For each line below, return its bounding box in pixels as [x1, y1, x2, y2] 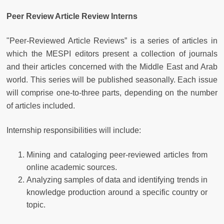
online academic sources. [26, 162, 117, 171]
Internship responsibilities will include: [6, 125, 141, 134]
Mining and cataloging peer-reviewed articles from [26, 150, 207, 159]
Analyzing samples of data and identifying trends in [26, 175, 207, 184]
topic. [26, 200, 45, 209]
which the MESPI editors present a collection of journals [6, 49, 217, 58]
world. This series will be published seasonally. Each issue [6, 75, 217, 84]
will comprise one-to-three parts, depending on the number [6, 88, 217, 97]
